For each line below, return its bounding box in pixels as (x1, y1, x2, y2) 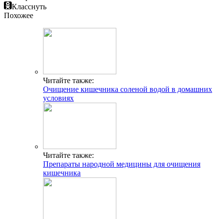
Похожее (4, 11, 33, 20)
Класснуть (12, 2, 46, 11)
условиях (43, 94, 74, 103)
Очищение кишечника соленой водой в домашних (43, 85, 212, 94)
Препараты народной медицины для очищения (43, 160, 200, 169)
